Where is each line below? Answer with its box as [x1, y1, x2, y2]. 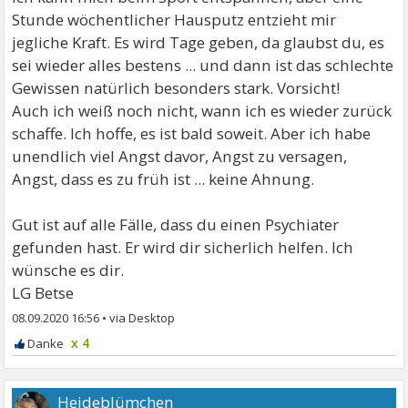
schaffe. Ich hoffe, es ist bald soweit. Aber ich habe [12, 122, 372, 144]
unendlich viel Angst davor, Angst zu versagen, [12, 145, 348, 167]
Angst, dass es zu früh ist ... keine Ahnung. [12, 168, 315, 189]
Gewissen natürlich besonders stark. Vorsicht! [12, 76, 341, 98]
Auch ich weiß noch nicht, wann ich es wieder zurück [12, 99, 393, 121]
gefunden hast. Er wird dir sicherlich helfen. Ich [12, 236, 354, 258]
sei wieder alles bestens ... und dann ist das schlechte [12, 54, 394, 76]
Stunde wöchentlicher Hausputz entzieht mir [12, 8, 337, 30]
